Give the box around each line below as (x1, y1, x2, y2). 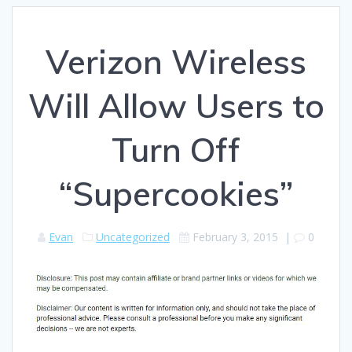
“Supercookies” (58, 172, 294, 214)
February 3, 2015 (192, 229, 278, 244)
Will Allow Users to (27, 84, 324, 126)
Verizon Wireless (46, 40, 306, 82)
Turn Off (112, 128, 240, 170)
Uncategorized (96, 229, 170, 244)
